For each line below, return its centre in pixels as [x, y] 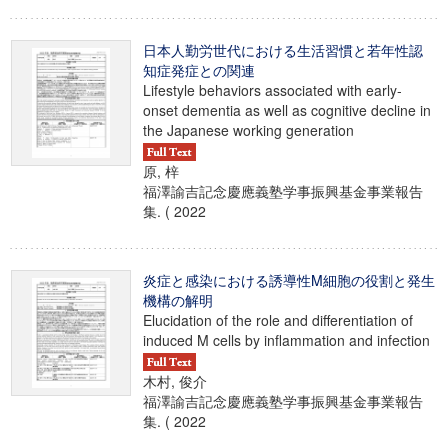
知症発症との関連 [199, 70]
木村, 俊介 [175, 381]
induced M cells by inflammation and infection [286, 340]
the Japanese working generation [248, 130]
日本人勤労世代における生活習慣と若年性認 [283, 50]
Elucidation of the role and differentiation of [278, 320]
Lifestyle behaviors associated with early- [272, 90]
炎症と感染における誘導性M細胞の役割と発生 [289, 280]
